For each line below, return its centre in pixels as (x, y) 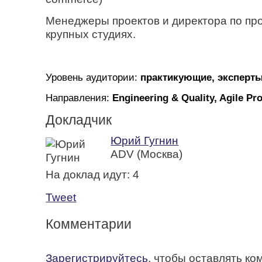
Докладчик (79, 120)
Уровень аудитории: (93, 77)
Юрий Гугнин (145, 140)
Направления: (79, 97)
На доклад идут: (89, 174)
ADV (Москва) (147, 154)
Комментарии (89, 224)
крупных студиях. (91, 34)
